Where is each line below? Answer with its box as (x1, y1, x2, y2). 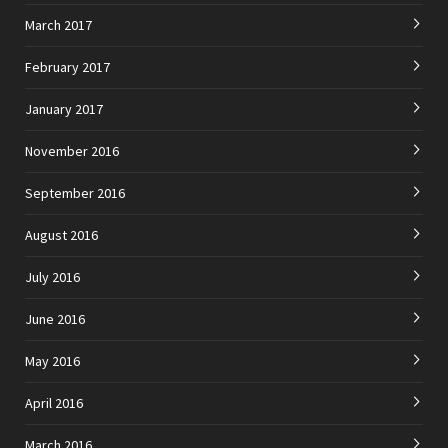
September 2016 (25, 184, 125, 203)
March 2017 (25, 16, 92, 35)
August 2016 (25, 226, 98, 245)
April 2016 (25, 394, 83, 413)
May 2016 (25, 352, 80, 371)
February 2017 (25, 58, 110, 77)
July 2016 (25, 268, 80, 287)
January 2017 (25, 100, 103, 119)
